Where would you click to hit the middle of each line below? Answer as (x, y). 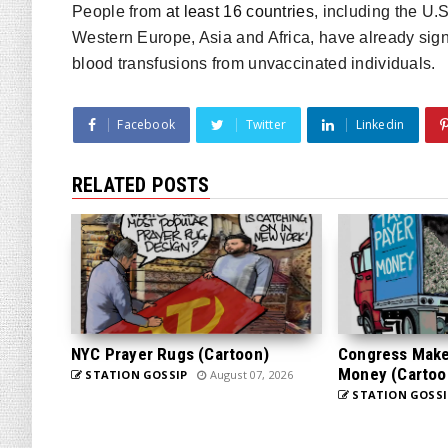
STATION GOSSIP (135, 374)
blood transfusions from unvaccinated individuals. (254, 63)
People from (119, 11)
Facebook (146, 124)
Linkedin (380, 124)
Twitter (266, 124)
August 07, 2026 (250, 374)
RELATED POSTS (141, 185)
